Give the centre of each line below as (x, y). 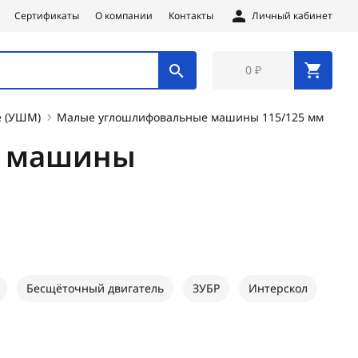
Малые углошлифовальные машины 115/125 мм (190, 117)
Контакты (191, 16)
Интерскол (278, 288)
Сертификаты (47, 16)
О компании (124, 16)
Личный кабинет (292, 16)
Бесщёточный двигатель (95, 288)
